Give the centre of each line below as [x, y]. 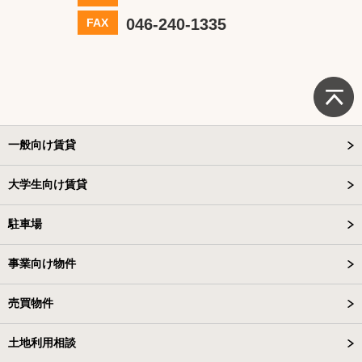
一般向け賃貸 [42, 144]
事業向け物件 [42, 263]
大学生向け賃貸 [48, 184]
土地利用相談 [42, 342]
